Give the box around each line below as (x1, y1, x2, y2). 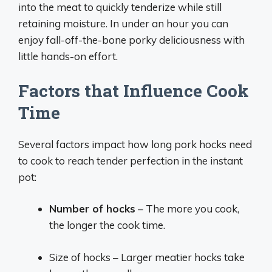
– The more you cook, (135, 202, 239, 215)
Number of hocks (49, 202, 135, 215)
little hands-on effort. (18, 50, 118, 63)
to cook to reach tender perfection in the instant (18, 154, 243, 167)
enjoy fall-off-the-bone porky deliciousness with (18, 33, 245, 46)
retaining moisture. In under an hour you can (18, 17, 228, 30)
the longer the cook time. (49, 219, 165, 231)
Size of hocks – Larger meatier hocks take (49, 250, 245, 263)
